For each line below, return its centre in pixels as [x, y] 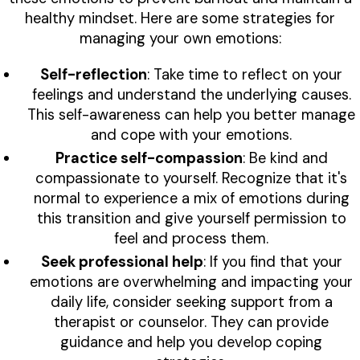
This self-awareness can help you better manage [191, 115]
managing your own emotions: [180, 39]
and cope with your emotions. [191, 135]
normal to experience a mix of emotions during [191, 199]
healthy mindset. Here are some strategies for [180, 19]
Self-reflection [94, 75]
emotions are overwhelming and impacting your [191, 282]
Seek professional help [122, 262]
